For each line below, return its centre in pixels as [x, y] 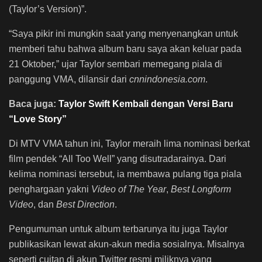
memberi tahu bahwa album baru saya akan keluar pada [125, 49]
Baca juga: [34, 104]
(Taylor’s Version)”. [48, 9]
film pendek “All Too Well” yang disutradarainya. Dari [118, 159]
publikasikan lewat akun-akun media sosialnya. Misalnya [127, 244]
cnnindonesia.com [167, 80]
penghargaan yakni [50, 189]
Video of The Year [129, 189]
